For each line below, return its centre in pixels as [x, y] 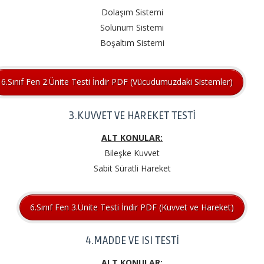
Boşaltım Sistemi [132, 42]
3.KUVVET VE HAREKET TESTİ [132, 115]
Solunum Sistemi [132, 27]
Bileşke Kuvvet [132, 153]
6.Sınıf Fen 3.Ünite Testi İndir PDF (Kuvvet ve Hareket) [132, 207]
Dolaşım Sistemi [132, 12]
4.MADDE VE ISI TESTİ [132, 241]
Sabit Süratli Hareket [132, 168]
